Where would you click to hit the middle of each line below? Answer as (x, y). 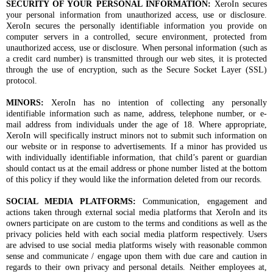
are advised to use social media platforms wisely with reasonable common (136, 245)
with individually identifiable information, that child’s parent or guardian (136, 157)
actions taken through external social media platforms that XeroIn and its (136, 212)
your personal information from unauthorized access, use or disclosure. (136, 15)
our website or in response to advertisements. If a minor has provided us (136, 146)
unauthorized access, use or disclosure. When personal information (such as (136, 48)
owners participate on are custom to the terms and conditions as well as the (136, 223)
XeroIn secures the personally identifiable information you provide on (136, 26)
